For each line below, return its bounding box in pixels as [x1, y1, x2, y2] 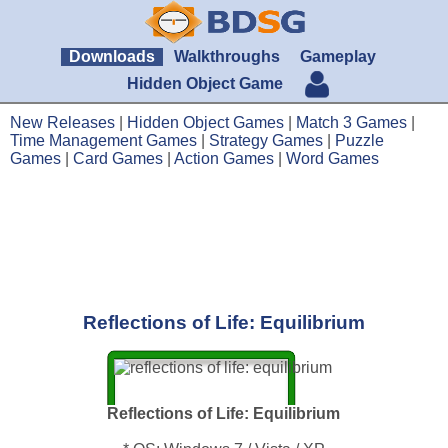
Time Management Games [10, 132, 197, 149]
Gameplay [299, 48, 376, 65]
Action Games [174, 150, 274, 167]
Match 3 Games [296, 114, 407, 131]
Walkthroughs [174, 48, 281, 65]
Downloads [69, 48, 156, 65]
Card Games [73, 150, 163, 167]
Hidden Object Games [127, 114, 284, 131]
